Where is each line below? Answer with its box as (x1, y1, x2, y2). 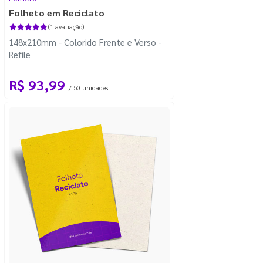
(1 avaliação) (48, 22, 84, 31)
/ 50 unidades (69, 83, 108, 92)
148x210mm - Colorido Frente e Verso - (9, 36, 161, 48)
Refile (9, 48, 31, 60)
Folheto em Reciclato (9, 6, 104, 19)
